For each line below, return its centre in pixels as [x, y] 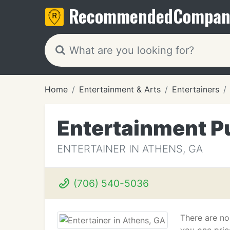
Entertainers [196, 89]
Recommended [121, 16]
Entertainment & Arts [120, 89]
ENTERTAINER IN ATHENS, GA [130, 149]
